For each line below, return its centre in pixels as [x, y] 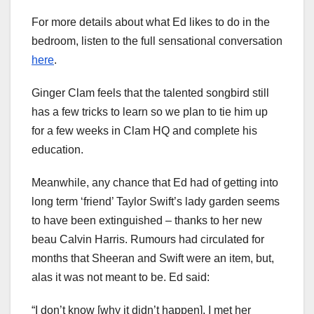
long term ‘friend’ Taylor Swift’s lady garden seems [156, 202]
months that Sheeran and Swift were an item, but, [153, 259]
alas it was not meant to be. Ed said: [121, 278]
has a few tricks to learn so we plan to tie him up [150, 112]
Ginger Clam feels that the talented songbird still [150, 93]
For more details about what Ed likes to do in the [151, 22]
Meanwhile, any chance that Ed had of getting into [155, 183]
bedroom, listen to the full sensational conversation [157, 41]
